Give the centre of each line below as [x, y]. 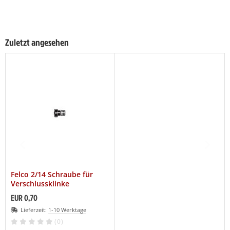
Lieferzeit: [34, 209]
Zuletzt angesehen [37, 42]
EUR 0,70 [24, 197]
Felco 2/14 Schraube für [52, 174]
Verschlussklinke [40, 183]
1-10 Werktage [67, 209]
